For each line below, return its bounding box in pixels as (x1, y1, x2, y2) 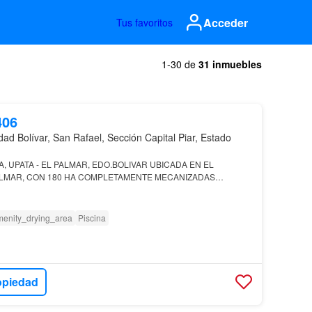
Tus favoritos (116, 15, 173, 29)
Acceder (203, 14, 248, 31)
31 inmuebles (198, 57, 262, 71)
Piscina (77, 212, 106, 224)
